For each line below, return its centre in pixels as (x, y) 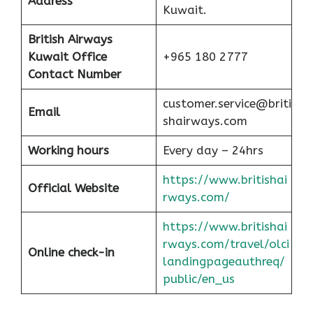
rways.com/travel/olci (226, 244)
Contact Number (74, 74)
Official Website (73, 188)
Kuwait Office (67, 57)
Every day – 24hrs (213, 151)
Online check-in (71, 253)
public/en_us (198, 279)
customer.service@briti (227, 104)
